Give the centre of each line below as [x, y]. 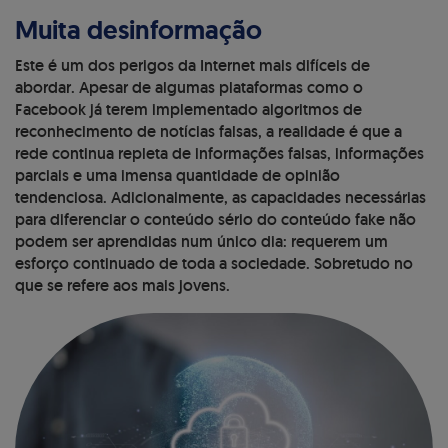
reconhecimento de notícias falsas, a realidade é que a [208, 132]
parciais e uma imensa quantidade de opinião [177, 176]
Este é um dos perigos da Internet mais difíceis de [192, 66]
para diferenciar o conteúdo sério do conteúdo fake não [215, 220]
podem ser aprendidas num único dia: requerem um [201, 242]
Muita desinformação [138, 30]
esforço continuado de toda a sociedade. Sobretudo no [214, 264]
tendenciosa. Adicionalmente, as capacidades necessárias [220, 198]
